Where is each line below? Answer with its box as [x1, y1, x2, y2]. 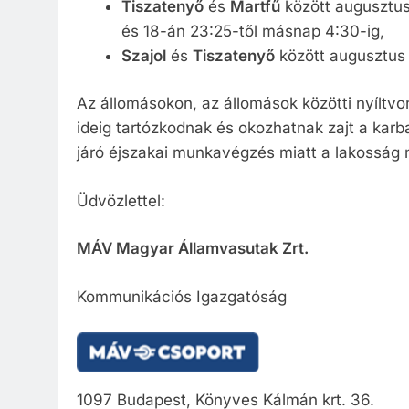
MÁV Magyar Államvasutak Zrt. [77, 239, 309, 258]
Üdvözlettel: [77, 191, 165, 210]
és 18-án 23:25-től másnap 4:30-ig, [121, 21, 384, 40]
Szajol [121, 46, 166, 65]
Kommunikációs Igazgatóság [77, 287, 287, 306]
